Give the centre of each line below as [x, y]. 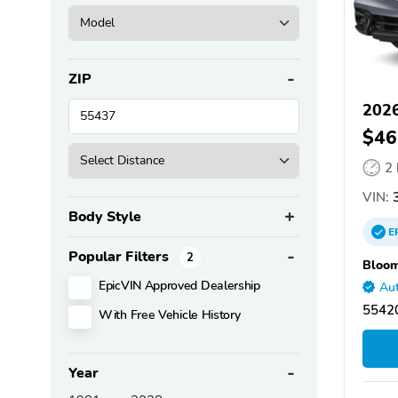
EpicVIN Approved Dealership [179, 285]
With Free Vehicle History [170, 314]
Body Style [105, 216]
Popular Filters [120, 256]
